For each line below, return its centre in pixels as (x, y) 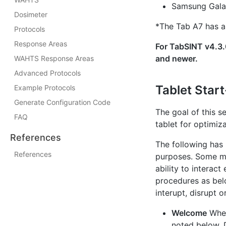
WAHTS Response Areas (54, 58)
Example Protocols (45, 88)
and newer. (177, 59)
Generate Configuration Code (62, 102)
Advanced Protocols (47, 73)
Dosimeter (31, 14)
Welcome (189, 213)
